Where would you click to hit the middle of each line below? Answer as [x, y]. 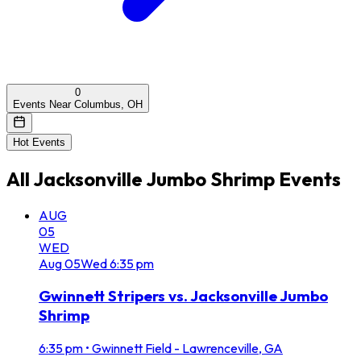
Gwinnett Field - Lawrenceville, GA [187, 349]
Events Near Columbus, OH [78, 104]
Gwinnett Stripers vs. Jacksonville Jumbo [183, 296]
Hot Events [39, 142]
